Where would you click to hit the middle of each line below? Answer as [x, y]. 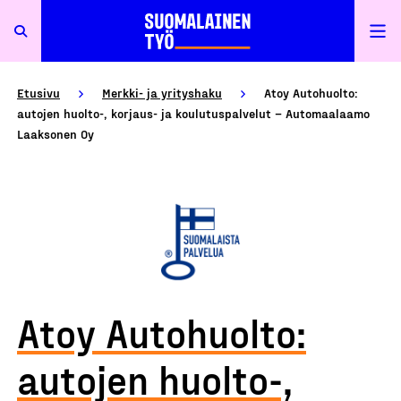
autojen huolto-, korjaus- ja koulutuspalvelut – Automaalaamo [193, 113]
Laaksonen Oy [55, 134]
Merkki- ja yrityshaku [162, 93]
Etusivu [38, 93]
